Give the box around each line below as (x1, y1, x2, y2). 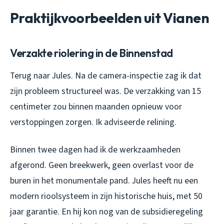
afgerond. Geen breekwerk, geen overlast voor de (10, 158, 193, 171)
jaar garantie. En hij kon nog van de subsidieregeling (10, 205, 203, 218)
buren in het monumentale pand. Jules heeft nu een (10, 174, 198, 187)
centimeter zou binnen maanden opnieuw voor (10, 100, 182, 113)
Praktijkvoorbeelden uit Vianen (10, 8, 209, 26)
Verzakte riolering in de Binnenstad (10, 45, 173, 60)
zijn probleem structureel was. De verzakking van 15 (10, 84, 201, 97)
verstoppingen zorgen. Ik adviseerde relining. (10, 115, 176, 128)
